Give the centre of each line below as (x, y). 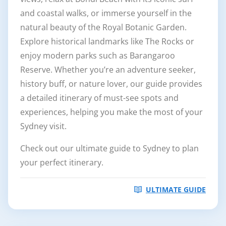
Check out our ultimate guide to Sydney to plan (109, 148)
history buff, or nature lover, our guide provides (111, 83)
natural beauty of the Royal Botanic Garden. (103, 27)
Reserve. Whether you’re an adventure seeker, (108, 69)
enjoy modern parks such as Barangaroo (98, 55)
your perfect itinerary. (62, 162)
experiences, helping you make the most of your (111, 112)
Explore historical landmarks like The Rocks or (107, 41)
